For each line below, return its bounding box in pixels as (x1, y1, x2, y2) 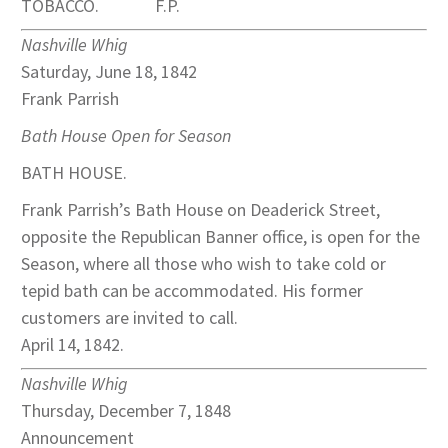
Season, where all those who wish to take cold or (21, 252, 386, 276)
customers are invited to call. (21, 306, 238, 330)
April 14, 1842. (21, 333, 124, 357)
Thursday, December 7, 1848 (21, 399, 231, 423)
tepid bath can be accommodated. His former (21, 279, 363, 303)
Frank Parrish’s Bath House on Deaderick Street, (21, 198, 380, 222)
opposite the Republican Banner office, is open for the (21, 225, 420, 249)
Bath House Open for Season (21, 124, 231, 148)
